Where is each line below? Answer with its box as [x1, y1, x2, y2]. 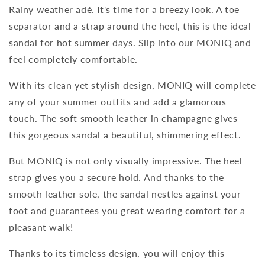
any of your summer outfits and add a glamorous [9, 95, 227, 107]
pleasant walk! [9, 221, 73, 232]
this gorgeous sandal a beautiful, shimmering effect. [9, 128, 241, 140]
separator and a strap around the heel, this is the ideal [9, 20, 251, 31]
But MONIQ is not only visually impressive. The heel [9, 154, 243, 166]
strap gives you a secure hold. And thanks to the [9, 171, 224, 183]
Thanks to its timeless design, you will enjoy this [9, 247, 225, 258]
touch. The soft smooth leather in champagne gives [9, 112, 238, 124]
